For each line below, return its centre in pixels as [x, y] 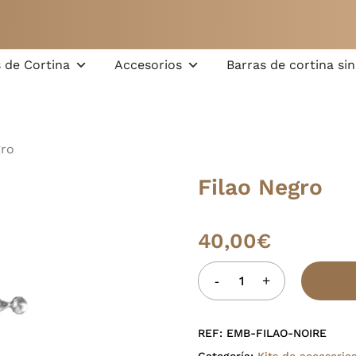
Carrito [299, 41]
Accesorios [148, 65]
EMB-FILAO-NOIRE [276, 333]
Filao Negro [260, 187]
